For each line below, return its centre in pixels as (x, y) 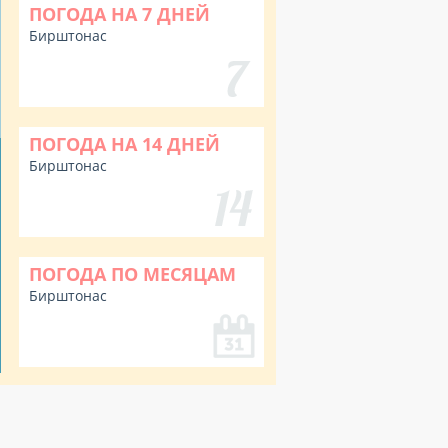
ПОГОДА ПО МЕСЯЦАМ (132, 274)
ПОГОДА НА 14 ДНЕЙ (124, 144)
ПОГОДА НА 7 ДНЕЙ (119, 14)
